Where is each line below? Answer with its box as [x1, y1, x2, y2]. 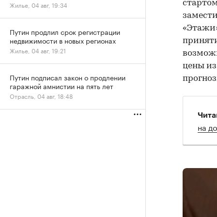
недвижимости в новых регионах [10, 35, 116, 46]
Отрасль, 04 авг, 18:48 [10, 91, 73, 100]
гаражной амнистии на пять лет [10, 80, 113, 91]
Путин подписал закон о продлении [10, 72, 125, 82]
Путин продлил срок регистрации [10, 26, 120, 37]
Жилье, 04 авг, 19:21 [10, 46, 66, 55]
